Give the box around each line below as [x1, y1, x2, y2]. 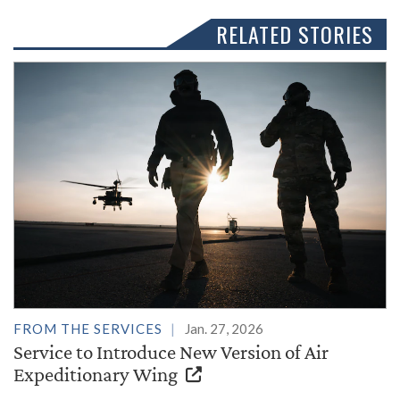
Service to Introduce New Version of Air [13, 340, 329, 364]
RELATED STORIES [216, 17, 373, 50]
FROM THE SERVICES [13, 321, 162, 337]
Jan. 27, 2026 [185, 321, 263, 337]
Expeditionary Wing [13, 362, 181, 387]
